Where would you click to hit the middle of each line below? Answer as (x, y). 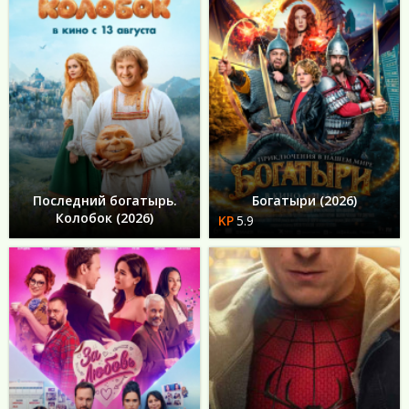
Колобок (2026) (105, 218)
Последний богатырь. (105, 201)
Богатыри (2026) (304, 201)
